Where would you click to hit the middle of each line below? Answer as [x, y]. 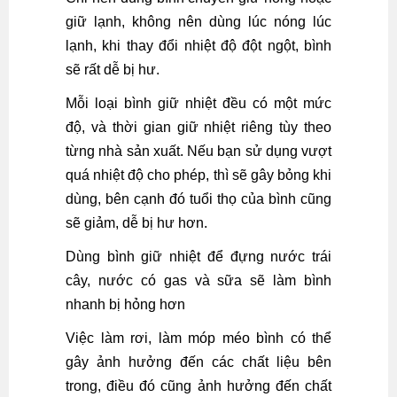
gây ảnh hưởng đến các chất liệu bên [198, 362]
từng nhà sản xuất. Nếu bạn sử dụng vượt [198, 151]
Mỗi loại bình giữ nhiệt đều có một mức [198, 103]
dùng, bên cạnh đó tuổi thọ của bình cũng [198, 199]
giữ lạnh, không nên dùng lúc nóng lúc [198, 22]
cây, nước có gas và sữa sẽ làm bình [198, 280]
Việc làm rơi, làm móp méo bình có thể [198, 338]
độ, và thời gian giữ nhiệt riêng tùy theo [198, 127]
